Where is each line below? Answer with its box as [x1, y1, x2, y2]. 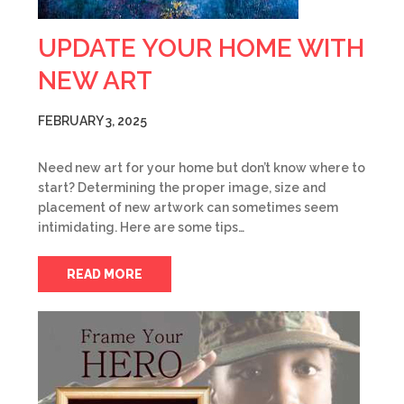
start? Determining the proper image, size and [38, 180, 326, 195]
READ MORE [67, 267, 142, 281]
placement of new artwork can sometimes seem [38, 200, 338, 215]
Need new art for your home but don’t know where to [38, 161, 365, 175]
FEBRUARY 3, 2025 [38, 114, 147, 128]
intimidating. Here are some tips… [38, 220, 244, 234]
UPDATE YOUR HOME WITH [38, 33, 364, 63]
